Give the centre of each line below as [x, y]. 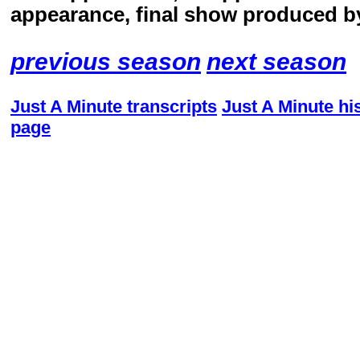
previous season [106, 61]
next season [276, 61]
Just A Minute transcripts [114, 106]
